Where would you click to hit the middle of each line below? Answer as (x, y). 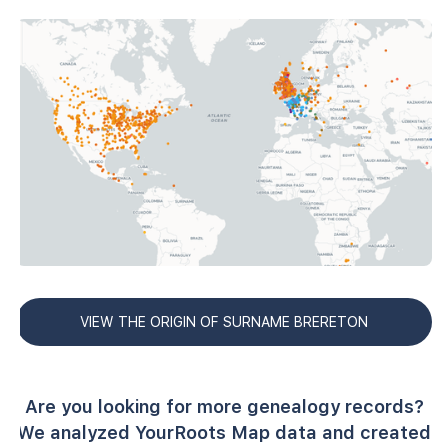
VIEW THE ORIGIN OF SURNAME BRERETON (224, 321)
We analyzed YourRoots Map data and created (224, 432)
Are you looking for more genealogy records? (224, 406)
